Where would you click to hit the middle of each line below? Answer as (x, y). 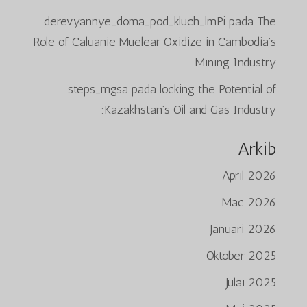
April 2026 (249, 175)
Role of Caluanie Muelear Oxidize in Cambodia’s (155, 41)
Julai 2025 (251, 282)
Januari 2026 (243, 229)
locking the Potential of (218, 89)
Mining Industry (236, 62)
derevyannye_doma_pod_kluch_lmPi (135, 21)
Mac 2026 (249, 202)
